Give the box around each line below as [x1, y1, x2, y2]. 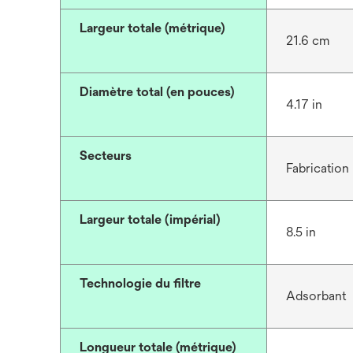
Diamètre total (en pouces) [80, 84, 235, 99]
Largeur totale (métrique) [80, 20, 225, 35]
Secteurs [80, 148, 132, 163]
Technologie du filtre [80, 276, 201, 291]
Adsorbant [285, 288, 346, 303]
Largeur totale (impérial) [80, 212, 221, 227]
